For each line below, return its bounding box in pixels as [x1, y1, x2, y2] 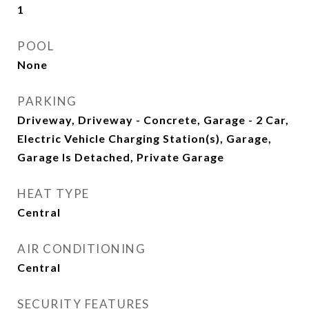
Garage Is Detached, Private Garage [17, 150, 224, 163]
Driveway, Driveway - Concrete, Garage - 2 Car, [17, 113, 289, 126]
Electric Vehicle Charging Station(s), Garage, [17, 132, 272, 145]
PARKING [17, 94, 77, 108]
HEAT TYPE [17, 186, 90, 201]
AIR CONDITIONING [17, 241, 146, 256]
